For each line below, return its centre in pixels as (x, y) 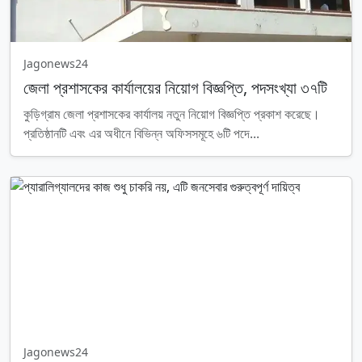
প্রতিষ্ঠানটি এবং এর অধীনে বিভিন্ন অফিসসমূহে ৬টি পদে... (141, 133)
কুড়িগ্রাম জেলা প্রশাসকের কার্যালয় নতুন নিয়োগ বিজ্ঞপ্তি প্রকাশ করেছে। (172, 114)
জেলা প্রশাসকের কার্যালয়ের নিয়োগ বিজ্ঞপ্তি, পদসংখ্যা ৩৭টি (175, 88)
